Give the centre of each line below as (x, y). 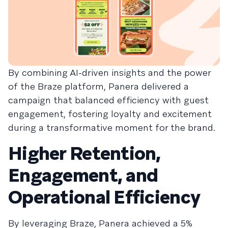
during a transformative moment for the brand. (112, 128)
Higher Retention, (84, 154)
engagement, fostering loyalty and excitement (110, 114)
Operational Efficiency (104, 197)
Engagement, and (83, 176)
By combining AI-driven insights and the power (109, 73)
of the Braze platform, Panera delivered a (98, 87)
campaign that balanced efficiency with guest (108, 100)
